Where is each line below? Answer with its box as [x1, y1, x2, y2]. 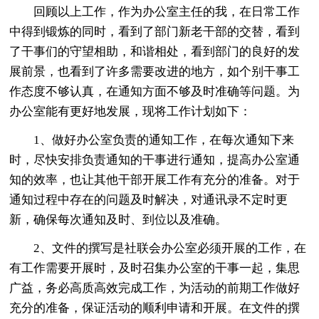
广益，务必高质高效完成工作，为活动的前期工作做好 [9, 281, 300, 295]
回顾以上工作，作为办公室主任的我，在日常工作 [33, 4, 300, 19]
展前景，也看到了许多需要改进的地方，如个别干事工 [9, 64, 300, 78]
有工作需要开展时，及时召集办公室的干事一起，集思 [9, 261, 300, 275]
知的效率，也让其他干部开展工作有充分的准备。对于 [9, 172, 300, 187]
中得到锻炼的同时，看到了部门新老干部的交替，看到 [9, 24, 300, 38]
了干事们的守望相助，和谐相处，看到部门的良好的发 [9, 44, 300, 58]
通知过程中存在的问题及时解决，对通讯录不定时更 [9, 192, 288, 206]
